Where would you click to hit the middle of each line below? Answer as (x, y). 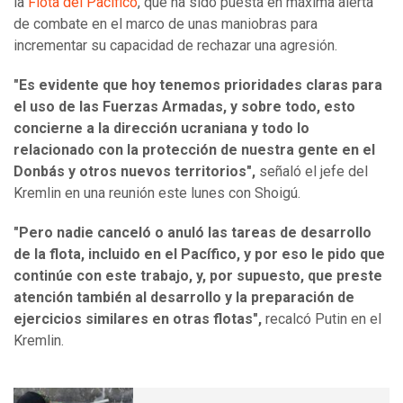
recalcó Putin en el (322, 319)
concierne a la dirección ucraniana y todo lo (161, 129)
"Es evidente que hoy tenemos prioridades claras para (198, 85)
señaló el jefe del (313, 172)
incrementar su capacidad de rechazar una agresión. (175, 46)
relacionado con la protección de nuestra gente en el (194, 150)
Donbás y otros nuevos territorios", (136, 172)
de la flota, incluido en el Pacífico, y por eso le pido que (199, 255)
